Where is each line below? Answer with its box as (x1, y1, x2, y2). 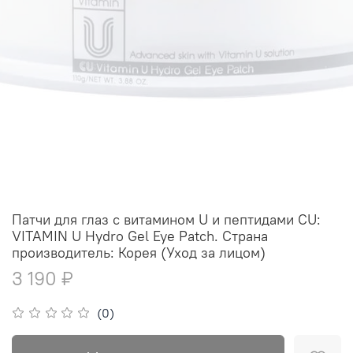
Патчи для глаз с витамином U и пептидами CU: (12, 210, 321, 229)
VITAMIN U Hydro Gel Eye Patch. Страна (12, 227, 268, 245)
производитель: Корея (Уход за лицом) (12, 243, 266, 262)
